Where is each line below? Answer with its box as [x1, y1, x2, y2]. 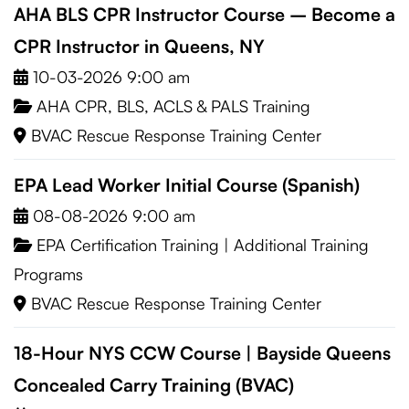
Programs [14, 264, 83, 284]
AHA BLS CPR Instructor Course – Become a [14, 3, 395, 26]
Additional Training [234, 235, 369, 255]
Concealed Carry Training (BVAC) [14, 373, 294, 396]
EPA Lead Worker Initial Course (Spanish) [14, 173, 360, 196]
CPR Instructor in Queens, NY [14, 35, 265, 58]
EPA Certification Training [37, 235, 219, 255]
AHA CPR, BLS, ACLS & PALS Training [37, 96, 310, 116]
